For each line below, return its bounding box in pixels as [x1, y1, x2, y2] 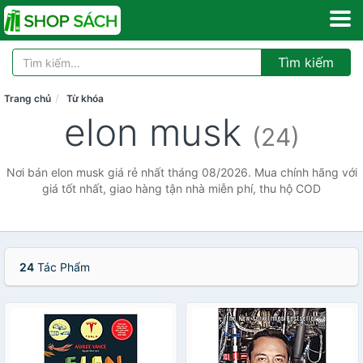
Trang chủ [4, 92, 51, 105]
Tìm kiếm [278, 54, 334, 70]
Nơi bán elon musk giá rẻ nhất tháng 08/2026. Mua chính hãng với [6, 165, 357, 179]
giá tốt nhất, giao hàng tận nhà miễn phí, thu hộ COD [42, 181, 321, 195]
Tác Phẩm [34, 260, 90, 274]
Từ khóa [66, 92, 104, 105]
